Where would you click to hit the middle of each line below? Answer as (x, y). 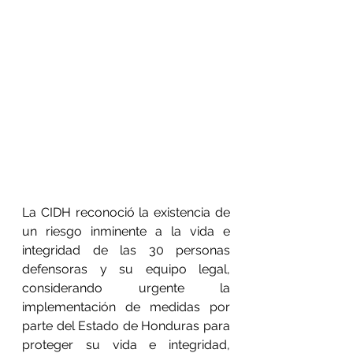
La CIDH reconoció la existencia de (126, 212)
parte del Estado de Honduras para (126, 326)
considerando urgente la (126, 288)
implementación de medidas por (126, 307)
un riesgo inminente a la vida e (126, 231)
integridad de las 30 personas (126, 250)
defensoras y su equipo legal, (126, 269)
